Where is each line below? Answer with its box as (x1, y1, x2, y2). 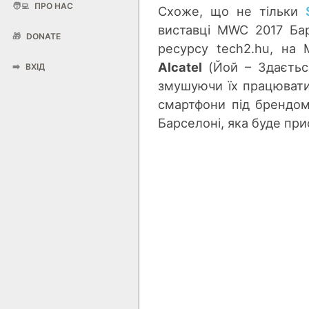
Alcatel (158, 59, 209, 74)
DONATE (24, 31, 61, 41)
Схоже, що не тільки (158, 3, 306, 19)
